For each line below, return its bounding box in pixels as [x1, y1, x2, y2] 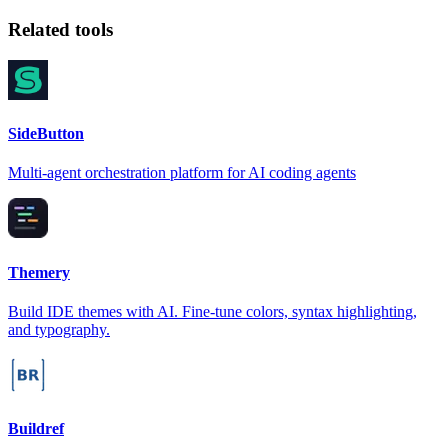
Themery [8, 263, 70, 281]
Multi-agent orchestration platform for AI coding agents [8, 164, 356, 182]
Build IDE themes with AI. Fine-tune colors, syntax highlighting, [8, 302, 417, 320]
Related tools [8, 19, 113, 41]
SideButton [8, 125, 84, 143]
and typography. [8, 320, 110, 338]
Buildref [8, 420, 64, 438]
